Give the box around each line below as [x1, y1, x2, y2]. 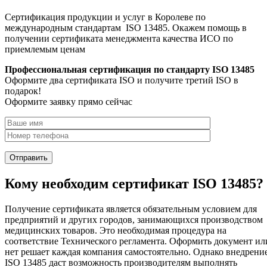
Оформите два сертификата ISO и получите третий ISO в [5, 75, 238, 86]
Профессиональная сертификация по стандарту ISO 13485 [5, 64, 254, 75]
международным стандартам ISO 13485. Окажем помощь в [5, 23, 247, 33]
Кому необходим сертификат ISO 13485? [5, 175, 263, 191]
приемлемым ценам [5, 44, 85, 55]
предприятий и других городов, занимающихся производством [5, 214, 263, 225]
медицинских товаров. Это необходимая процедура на [5, 225, 226, 235]
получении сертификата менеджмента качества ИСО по [5, 33, 233, 44]
